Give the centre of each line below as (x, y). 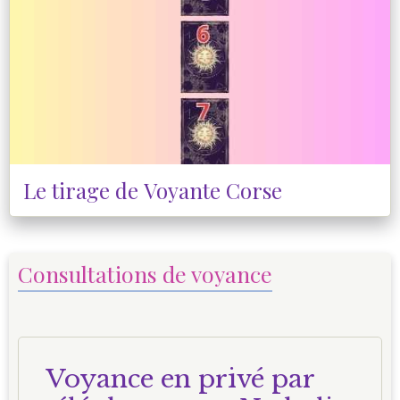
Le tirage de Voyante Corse (153, 191)
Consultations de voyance (145, 274)
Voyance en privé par (180, 379)
